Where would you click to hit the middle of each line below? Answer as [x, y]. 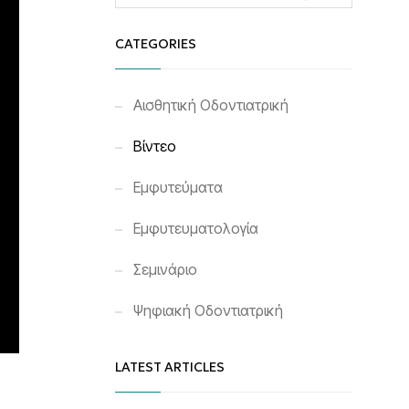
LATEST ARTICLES [170, 367]
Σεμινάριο [165, 269]
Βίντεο [155, 146]
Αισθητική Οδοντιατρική [211, 105]
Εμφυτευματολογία [196, 228]
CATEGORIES [156, 44]
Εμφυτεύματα [178, 187]
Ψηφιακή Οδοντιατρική [208, 310]
